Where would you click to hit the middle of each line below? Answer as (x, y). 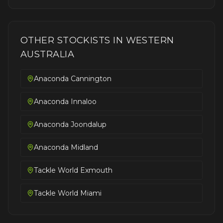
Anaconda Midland (66, 147)
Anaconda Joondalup (70, 124)
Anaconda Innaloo (65, 102)
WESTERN (150, 40)
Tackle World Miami (68, 193)
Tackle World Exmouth (73, 170)
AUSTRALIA (48, 54)
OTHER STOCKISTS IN (73, 40)
